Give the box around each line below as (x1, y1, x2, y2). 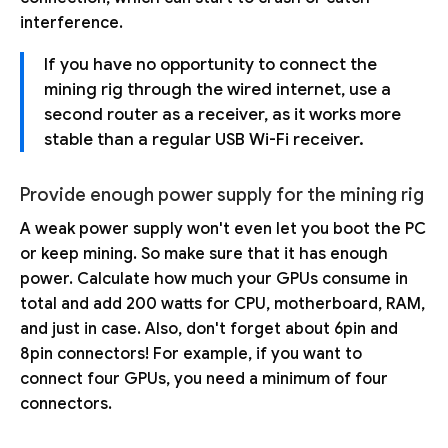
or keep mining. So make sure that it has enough (20, 243, 388, 264)
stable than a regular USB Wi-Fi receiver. (44, 128, 364, 150)
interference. (20, 12, 123, 33)
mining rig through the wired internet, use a (44, 78, 391, 100)
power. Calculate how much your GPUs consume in (20, 268, 408, 289)
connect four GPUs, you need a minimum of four (20, 368, 388, 389)
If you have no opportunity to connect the (44, 53, 377, 75)
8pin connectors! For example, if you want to (20, 343, 362, 364)
